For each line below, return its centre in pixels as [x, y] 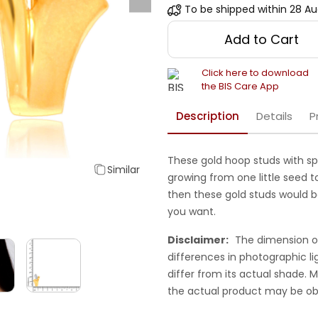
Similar [124, 169]
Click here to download [255, 73]
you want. [192, 212]
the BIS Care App [240, 87]
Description [208, 116]
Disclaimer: [198, 240]
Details [274, 116]
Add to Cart [262, 40]
